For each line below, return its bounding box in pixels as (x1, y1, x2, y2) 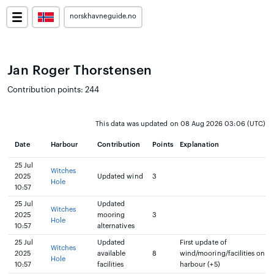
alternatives (97, 223, 135, 229)
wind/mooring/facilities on (180, 250, 265, 257)
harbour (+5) (180, 261, 220, 268)
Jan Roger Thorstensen (7, 64, 152, 77)
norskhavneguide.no (70, 13, 136, 20)
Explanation (180, 141, 220, 148)
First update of (180, 239, 227, 246)
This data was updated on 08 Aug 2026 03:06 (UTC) (95, 120, 265, 127)
